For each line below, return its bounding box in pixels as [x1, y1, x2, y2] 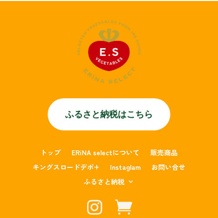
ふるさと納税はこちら [65, 109, 153, 120]
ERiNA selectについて [72, 147, 140, 158]
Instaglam [110, 162, 141, 172]
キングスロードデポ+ [33, 162, 99, 172]
